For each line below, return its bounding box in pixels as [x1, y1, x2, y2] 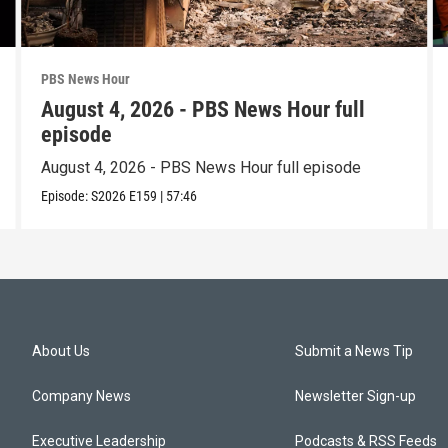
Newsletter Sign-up [295, 388, 417, 405]
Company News [32, 388, 131, 405]
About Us [32, 343, 90, 360]
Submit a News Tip [295, 343, 414, 360]
